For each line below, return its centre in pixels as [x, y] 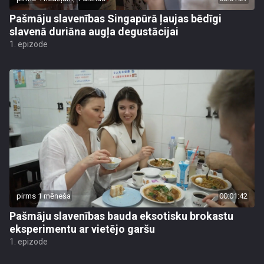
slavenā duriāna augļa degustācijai [94, 32]
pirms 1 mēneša [44, 196]
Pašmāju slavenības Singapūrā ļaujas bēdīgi [115, 19]
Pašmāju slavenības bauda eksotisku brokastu [121, 216]
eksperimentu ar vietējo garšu [82, 229]
